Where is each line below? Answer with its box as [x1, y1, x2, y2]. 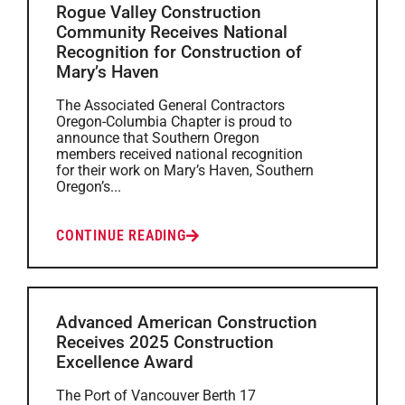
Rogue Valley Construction [56, 2, 261, 23]
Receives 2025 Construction [56, 332, 274, 353]
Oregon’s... [56, 178, 121, 195]
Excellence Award [56, 352, 193, 372]
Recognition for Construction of [56, 42, 302, 62]
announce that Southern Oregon [56, 129, 259, 146]
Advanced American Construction [56, 312, 317, 333]
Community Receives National [56, 22, 287, 42]
